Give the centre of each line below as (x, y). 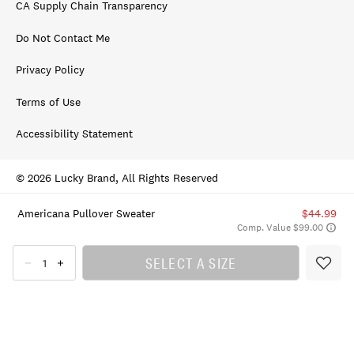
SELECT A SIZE (191, 263)
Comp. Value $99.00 (281, 227)
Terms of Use (48, 102)
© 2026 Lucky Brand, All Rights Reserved (117, 178)
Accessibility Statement (74, 134)
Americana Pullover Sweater (86, 213)
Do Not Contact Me (63, 38)
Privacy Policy (50, 70)
